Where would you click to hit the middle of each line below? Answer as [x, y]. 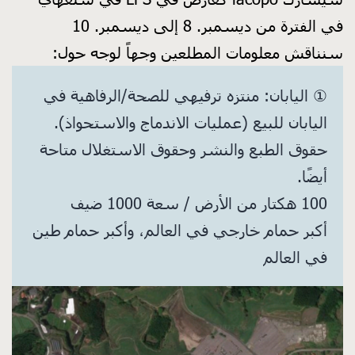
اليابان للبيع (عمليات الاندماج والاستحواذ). [191, 122]
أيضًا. [312, 176]
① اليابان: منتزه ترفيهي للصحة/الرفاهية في [185, 95]
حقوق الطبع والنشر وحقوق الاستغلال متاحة [183, 149]
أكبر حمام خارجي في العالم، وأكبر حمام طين [180, 230]
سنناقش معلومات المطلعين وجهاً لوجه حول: [198, 53]
